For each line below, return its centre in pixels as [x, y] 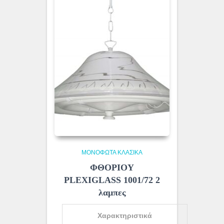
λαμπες [112, 193]
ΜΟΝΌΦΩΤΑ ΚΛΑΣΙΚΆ [112, 153]
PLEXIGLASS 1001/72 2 [112, 180]
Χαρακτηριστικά [125, 216]
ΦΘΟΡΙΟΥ [112, 168]
